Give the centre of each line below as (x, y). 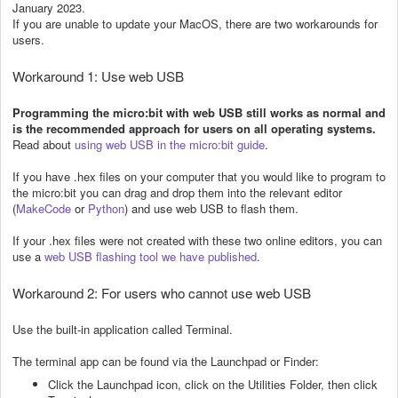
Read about (44, 145)
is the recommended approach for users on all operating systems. (194, 129)
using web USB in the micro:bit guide (170, 145)
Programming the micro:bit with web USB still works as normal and (199, 113)
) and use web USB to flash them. (213, 209)
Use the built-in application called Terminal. (123, 330)
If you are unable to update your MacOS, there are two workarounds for (195, 24)
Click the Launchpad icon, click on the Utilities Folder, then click (213, 385)
